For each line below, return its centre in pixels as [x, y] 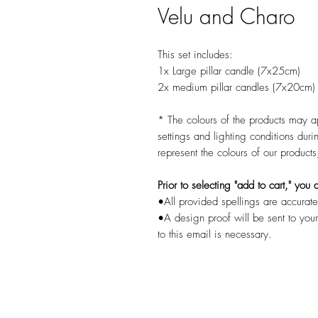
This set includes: [195, 55]
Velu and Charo [226, 17]
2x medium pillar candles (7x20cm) [236, 88]
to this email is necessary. [215, 235]
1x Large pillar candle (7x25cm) [229, 71]
